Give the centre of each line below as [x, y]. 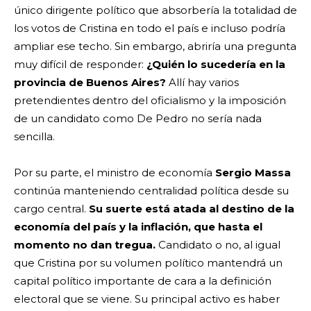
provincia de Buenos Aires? [90, 82]
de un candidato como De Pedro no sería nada [138, 118]
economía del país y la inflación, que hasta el [138, 226]
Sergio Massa [253, 172]
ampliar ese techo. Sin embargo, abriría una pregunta [155, 46]
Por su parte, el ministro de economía [115, 172]
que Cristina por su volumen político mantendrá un [148, 262]
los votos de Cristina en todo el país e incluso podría [150, 28]
